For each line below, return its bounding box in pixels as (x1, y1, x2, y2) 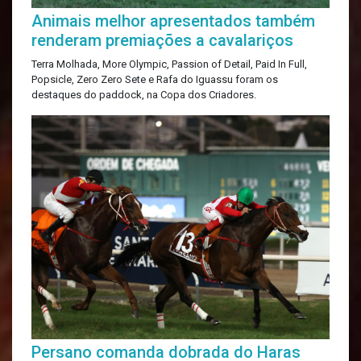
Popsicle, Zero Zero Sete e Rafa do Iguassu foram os (31, 73, 278, 86)
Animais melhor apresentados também (31, 11, 315, 31)
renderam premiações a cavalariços (31, 31, 293, 51)
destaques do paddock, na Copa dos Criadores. (31, 89, 256, 102)
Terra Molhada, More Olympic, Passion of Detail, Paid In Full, (31, 58, 307, 71)
